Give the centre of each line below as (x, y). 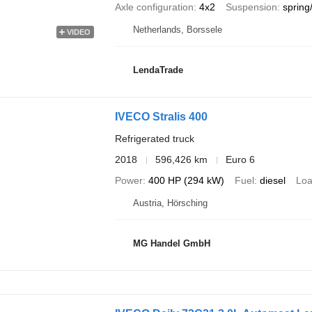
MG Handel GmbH (171, 243)
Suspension (251, 7)
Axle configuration (154, 7)
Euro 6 (240, 159)
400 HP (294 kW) (186, 180)
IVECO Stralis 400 (161, 117)
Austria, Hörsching (170, 203)
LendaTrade (158, 70)
